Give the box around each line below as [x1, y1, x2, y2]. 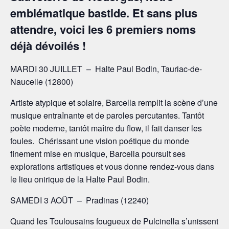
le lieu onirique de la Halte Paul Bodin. [10, 173, 150, 185]
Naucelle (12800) [10, 75, 73, 87]
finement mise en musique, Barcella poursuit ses [10, 147, 186, 159]
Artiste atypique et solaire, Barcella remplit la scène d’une [10, 96, 218, 108]
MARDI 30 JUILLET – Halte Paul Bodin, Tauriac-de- [10, 62, 202, 75]
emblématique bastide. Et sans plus [10, 5, 197, 21]
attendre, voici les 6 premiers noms [10, 21, 196, 38]
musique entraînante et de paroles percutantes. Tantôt [10, 109, 204, 121]
